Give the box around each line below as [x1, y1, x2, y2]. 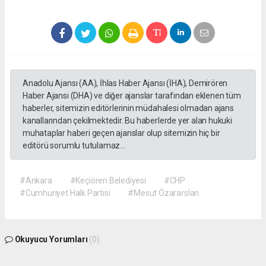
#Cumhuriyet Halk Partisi [20, 188, 110, 198]
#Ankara [20, 175, 52, 185]
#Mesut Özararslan [128, 188, 199, 198]
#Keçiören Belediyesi [69, 175, 146, 185]
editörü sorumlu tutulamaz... [23, 140, 125, 150]
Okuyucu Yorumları [12, 234, 90, 244]
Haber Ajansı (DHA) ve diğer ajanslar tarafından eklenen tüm [23, 90, 241, 100]
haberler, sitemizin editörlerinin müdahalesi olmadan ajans [23, 103, 234, 113]
